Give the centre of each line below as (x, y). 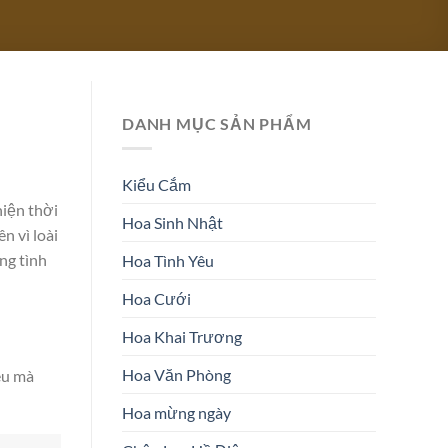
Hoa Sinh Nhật (172, 222)
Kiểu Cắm (156, 184)
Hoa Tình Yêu (168, 260)
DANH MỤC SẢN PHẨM (217, 123)
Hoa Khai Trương (182, 336)
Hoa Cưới (156, 298)
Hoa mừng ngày (176, 412)
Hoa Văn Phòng (176, 374)
